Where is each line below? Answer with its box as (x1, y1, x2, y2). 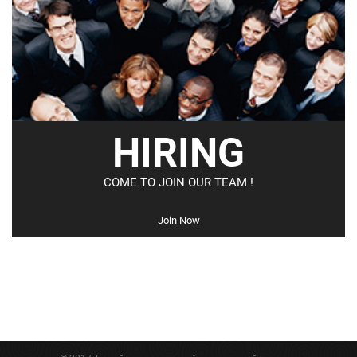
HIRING (112, 129, 245, 176)
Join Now (157, 214, 200, 226)
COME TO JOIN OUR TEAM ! (104, 175, 253, 190)
